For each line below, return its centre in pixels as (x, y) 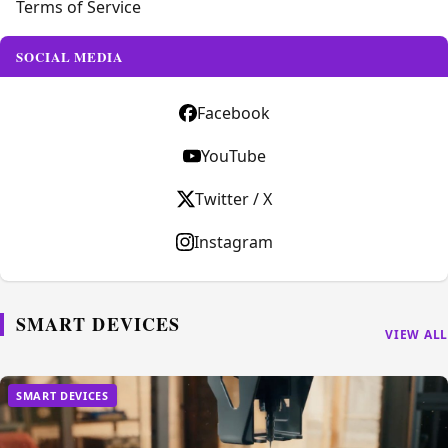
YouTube (233, 155)
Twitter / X (233, 198)
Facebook (233, 112)
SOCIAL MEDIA (70, 56)
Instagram (233, 241)
